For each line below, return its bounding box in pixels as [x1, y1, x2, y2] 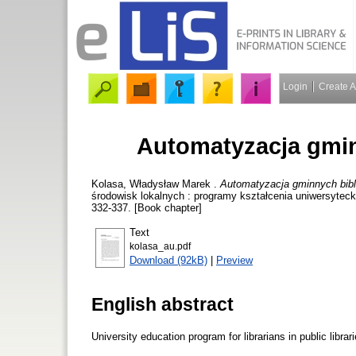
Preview [216, 253, 253, 266]
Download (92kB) [130, 253, 207, 266]
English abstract [91, 293, 234, 315]
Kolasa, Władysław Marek [91, 177, 211, 190]
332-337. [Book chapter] [91, 201, 202, 214]
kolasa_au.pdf [130, 241, 191, 251]
